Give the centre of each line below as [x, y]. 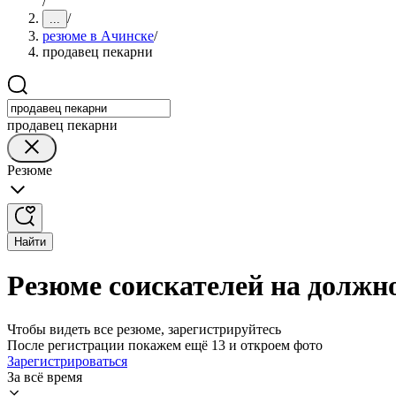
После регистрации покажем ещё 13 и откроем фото [165, 345]
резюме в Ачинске [98, 36]
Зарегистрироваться [67, 361]
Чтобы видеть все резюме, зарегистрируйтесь [144, 329]
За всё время [45, 377]
